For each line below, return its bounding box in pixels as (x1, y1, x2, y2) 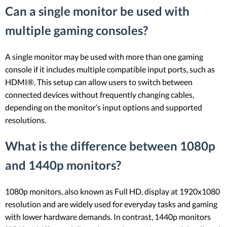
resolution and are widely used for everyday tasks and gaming (5, 199, 217, 209)
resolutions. (5, 115, 46, 125)
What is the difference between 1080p (5, 138, 215, 154)
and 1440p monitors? (5, 158, 121, 173)
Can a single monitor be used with (5, 4, 190, 19)
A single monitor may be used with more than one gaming (5, 52, 203, 62)
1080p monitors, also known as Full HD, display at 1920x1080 (5, 186, 220, 197)
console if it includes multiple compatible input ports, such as (5, 64, 215, 74)
